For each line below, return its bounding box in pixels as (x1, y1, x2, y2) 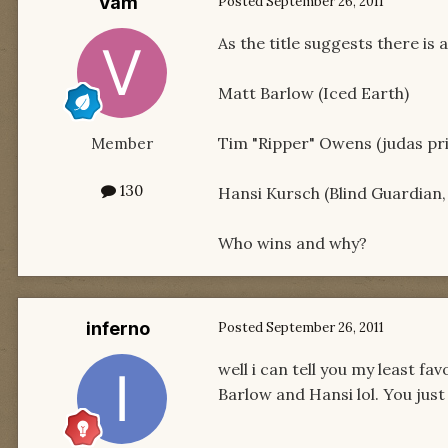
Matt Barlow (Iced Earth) (218, 83, 409, 104)
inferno (86, 318, 150, 340)
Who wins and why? (218, 233, 367, 254)
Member (91, 134, 153, 154)
